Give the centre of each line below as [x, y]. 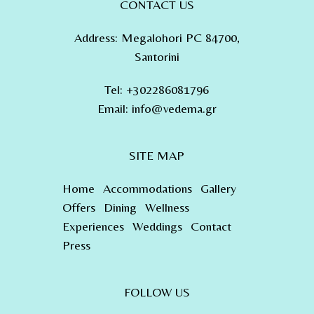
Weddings [157, 226]
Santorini [157, 56]
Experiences [93, 226]
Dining [120, 207]
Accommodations [147, 188]
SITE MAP [157, 155]
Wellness [167, 207]
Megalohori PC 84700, [180, 37]
